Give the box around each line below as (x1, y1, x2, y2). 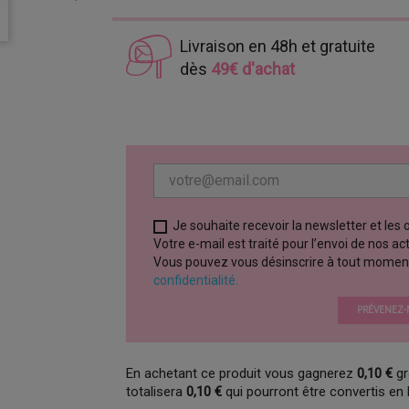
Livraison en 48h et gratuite (179, 37, 375, 56)
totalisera (126, 383, 187, 400)
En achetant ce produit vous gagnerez (126, 365, 358, 382)
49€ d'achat (210, 59, 295, 79)
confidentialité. (153, 273, 239, 288)
